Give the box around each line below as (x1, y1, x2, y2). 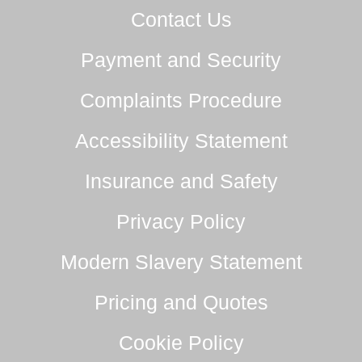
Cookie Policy (118, 331, 244, 355)
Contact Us (130, 8, 232, 32)
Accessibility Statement (74, 129, 288, 153)
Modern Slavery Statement (60, 250, 302, 274)
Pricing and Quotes (94, 291, 268, 314)
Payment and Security (81, 48, 281, 72)
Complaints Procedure (80, 89, 282, 112)
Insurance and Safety (84, 170, 278, 193)
